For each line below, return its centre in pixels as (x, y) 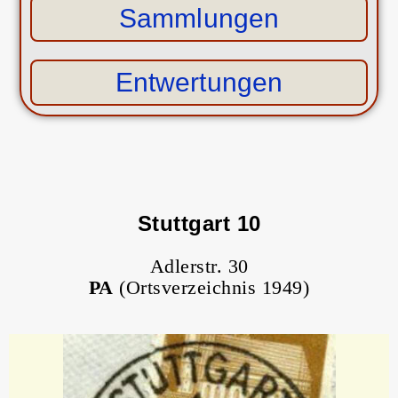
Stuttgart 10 (199, 224)
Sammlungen (199, 19)
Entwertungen (199, 83)
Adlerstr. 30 (199, 267)
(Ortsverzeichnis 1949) (211, 288)
